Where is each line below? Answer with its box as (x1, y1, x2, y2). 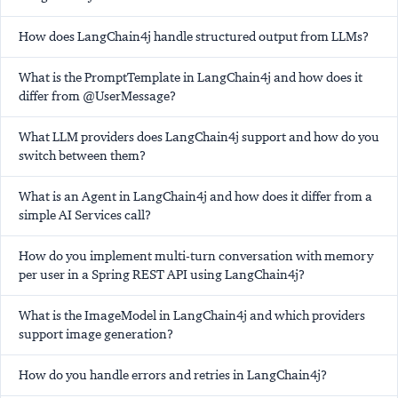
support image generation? (19, 325, 173, 342)
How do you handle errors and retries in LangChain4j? (19, 366, 327, 383)
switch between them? (19, 147, 146, 163)
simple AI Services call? (19, 206, 151, 223)
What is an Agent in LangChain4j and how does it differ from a (19, 187, 372, 204)
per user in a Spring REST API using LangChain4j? (19, 266, 305, 283)
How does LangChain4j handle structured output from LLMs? (19, 28, 369, 44)
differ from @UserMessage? (19, 87, 176, 104)
